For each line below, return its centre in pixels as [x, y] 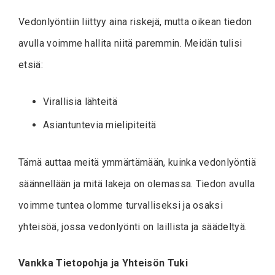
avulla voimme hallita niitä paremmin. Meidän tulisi [130, 43]
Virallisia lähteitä [80, 101]
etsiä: [31, 64]
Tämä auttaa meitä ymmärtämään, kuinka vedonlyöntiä [137, 162]
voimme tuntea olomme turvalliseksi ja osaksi [121, 205]
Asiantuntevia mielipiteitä [100, 125]
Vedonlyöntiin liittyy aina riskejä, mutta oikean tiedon [135, 21]
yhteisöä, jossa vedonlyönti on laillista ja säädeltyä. [133, 227]
